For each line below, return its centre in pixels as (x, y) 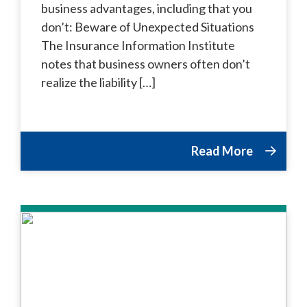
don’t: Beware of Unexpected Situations (148, 26)
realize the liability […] (98, 82)
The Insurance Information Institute (138, 45)
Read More (223, 150)
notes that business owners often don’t (146, 63)
